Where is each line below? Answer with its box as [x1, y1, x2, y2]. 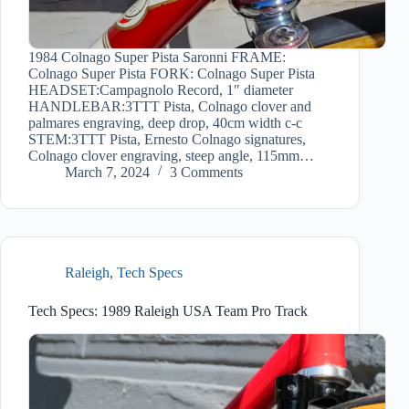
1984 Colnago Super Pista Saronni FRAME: [28, 49, 286, 66]
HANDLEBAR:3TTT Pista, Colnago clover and [28, 99, 311, 115]
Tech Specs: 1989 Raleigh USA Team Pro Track [28, 303, 308, 320]
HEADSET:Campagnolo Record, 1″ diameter [28, 82, 293, 99]
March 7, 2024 [65, 164, 150, 181]
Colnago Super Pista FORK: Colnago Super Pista [28, 66, 315, 82]
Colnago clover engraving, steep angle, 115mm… [28, 148, 314, 164]
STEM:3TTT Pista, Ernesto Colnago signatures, [28, 131, 306, 148]
